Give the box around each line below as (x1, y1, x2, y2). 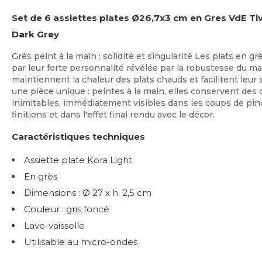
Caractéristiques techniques (12, 130, 145, 142)
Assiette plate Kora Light (24, 154, 132, 166)
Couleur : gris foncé (24, 203, 109, 215)
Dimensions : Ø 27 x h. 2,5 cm (24, 187, 151, 198)
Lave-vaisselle (24, 219, 85, 231)
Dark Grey (12, 29, 59, 40)
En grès (24, 170, 57, 182)
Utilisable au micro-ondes (24, 236, 137, 247)
